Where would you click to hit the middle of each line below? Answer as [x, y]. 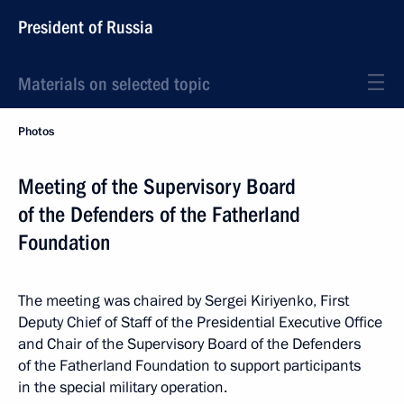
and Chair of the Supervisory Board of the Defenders [189, 344]
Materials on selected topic [114, 84]
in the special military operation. [123, 387]
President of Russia [86, 27]
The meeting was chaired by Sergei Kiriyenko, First [184, 301]
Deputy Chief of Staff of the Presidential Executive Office [200, 322]
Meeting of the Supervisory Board [157, 187]
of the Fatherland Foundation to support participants [189, 366]
